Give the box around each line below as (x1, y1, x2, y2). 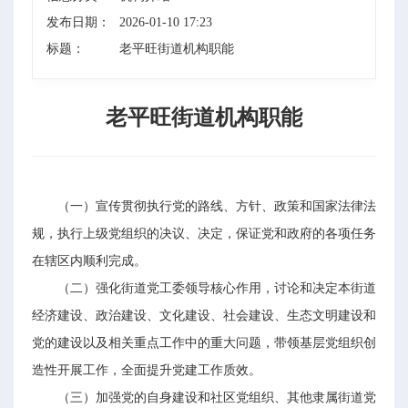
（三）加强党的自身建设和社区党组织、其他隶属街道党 (57, 391, 376, 404)
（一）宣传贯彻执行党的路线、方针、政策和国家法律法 (57, 199, 376, 213)
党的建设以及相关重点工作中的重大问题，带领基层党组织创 (32, 336, 376, 350)
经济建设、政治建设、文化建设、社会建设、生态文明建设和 (32, 309, 376, 322)
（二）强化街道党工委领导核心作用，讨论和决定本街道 (57, 281, 376, 295)
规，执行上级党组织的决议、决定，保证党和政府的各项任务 (32, 227, 376, 240)
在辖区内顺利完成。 (32, 254, 147, 268)
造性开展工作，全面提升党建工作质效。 (32, 363, 261, 377)
